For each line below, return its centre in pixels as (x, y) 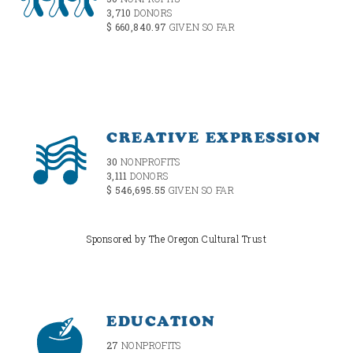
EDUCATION (161, 321)
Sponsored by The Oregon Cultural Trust (176, 239)
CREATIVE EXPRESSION (214, 137)
